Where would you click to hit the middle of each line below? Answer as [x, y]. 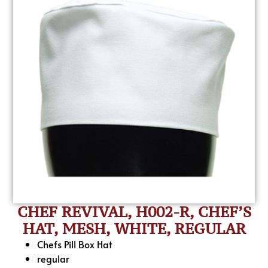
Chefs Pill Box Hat [75, 244]
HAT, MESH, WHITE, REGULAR [134, 229]
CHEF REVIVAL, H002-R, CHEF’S [134, 212]
